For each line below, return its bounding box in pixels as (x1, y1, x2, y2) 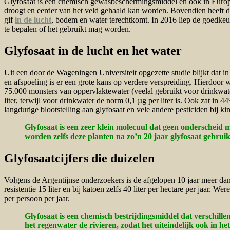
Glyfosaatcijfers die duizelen (4, 151, 155, 165)
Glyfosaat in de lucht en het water (4, 44, 182, 58)
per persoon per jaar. (4, 194, 70, 203)
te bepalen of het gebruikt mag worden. (4, 25, 131, 34)
